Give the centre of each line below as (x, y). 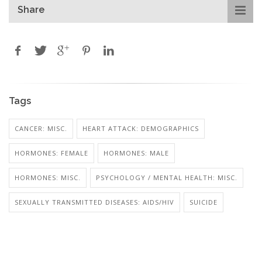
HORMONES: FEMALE (51, 153)
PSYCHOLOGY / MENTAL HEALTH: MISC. (167, 178)
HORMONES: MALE (136, 153)
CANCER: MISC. (41, 129)
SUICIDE (204, 202)
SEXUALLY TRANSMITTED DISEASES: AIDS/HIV (94, 202)
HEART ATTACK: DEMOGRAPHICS (141, 129)
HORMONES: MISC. (48, 178)
